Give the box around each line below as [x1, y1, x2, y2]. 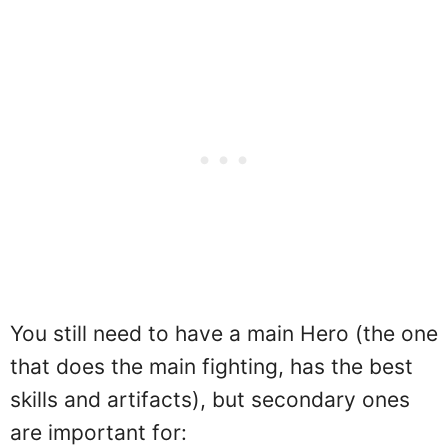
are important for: [10, 419, 187, 445]
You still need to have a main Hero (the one [10, 320, 438, 346]
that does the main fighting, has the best [10, 353, 413, 379]
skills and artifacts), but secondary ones [10, 386, 410, 412]
